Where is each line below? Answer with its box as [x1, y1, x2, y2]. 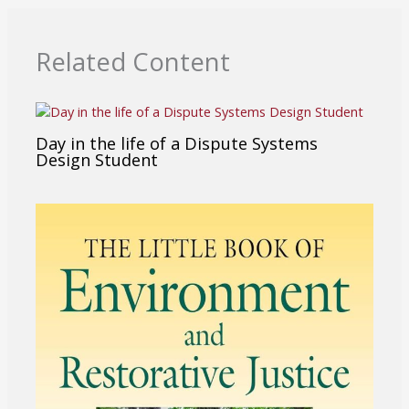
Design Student [36, 148, 159, 171]
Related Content [36, 44, 231, 79]
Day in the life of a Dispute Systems [36, 131, 319, 154]
